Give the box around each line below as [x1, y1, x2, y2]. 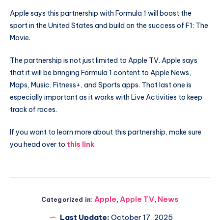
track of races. [10, 105, 57, 114]
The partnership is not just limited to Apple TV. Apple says [10, 55, 197, 65]
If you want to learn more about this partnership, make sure [10, 127, 201, 137]
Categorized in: [41, 195, 93, 203]
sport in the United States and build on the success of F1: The [10, 21, 208, 30]
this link [67, 139, 94, 149]
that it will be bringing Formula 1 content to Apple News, [10, 68, 191, 77]
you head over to [10, 139, 67, 149]
